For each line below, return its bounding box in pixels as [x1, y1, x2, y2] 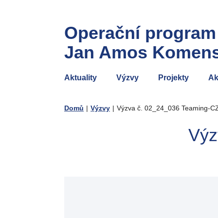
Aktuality [64, 73, 97, 82]
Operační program [64, 23, 216, 43]
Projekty [158, 73, 189, 82]
